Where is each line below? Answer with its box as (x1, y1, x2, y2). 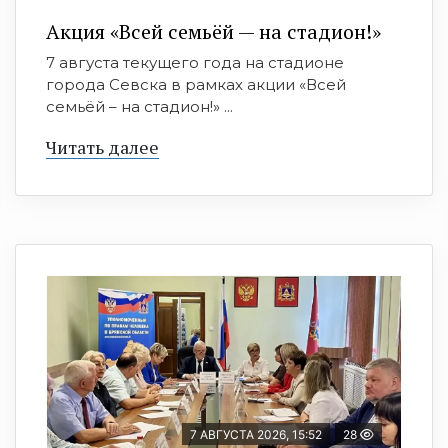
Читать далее (46, 134, 159, 159)
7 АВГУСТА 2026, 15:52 (190, 426, 322, 442)
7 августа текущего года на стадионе (46, 52, 344, 72)
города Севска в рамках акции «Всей (46, 74, 346, 94)
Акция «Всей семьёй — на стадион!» (46, 17, 381, 45)
